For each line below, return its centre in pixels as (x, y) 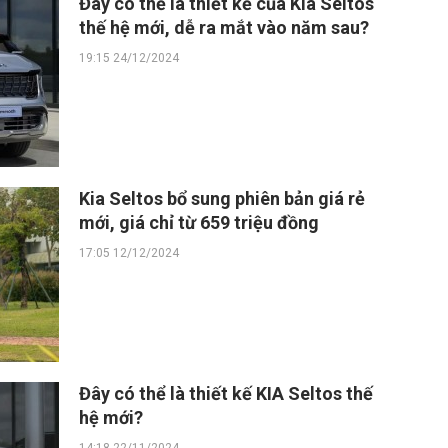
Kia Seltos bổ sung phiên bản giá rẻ (222, 198)
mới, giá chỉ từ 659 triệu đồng (199, 222)
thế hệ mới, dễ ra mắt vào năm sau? (224, 27)
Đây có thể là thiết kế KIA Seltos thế (226, 393)
